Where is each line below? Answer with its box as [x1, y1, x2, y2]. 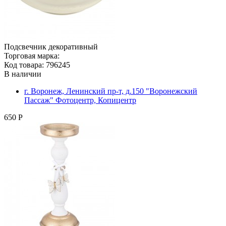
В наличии [4, 69, 41, 78]
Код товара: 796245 [4, 60, 70, 69]
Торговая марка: [4, 51, 60, 60]
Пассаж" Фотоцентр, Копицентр [24, 95, 136, 104]
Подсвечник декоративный [4, 42, 98, 51]
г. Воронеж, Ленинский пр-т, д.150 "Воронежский [24, 86, 197, 95]
